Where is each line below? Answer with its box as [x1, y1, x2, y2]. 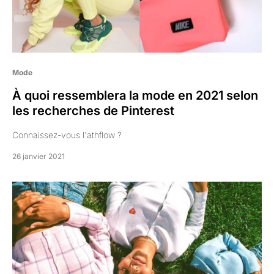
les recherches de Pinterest [12, 103, 174, 118]
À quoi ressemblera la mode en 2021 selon [12, 88, 258, 103]
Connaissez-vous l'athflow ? [12, 130, 122, 140]
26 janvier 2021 [12, 152, 65, 161]
